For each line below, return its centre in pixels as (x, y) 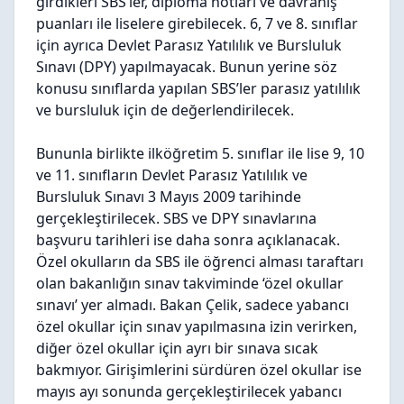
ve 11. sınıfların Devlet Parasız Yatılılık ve (172, 174)
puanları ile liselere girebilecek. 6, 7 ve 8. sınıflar (197, 23)
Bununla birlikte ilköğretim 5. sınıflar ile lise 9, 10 (200, 153)
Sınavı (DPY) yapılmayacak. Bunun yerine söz (187, 66)
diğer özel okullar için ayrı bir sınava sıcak (177, 348)
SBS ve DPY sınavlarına (240, 218)
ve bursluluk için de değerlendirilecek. (165, 110)
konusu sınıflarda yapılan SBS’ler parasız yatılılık (198, 88)
